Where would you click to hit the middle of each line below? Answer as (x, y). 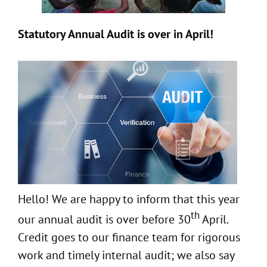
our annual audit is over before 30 (104, 219)
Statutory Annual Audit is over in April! (116, 34)
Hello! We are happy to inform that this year (129, 199)
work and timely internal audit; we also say (126, 255)
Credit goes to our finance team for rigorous (129, 237)
